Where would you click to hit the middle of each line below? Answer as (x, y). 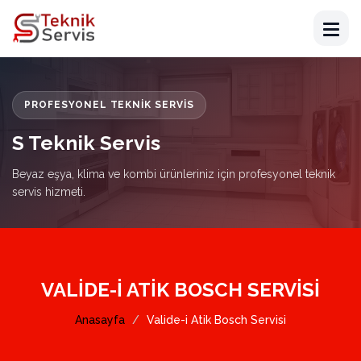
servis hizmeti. (49, 192)
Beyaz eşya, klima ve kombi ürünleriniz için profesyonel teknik (174, 174)
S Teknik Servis (86, 143)
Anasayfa (100, 320)
